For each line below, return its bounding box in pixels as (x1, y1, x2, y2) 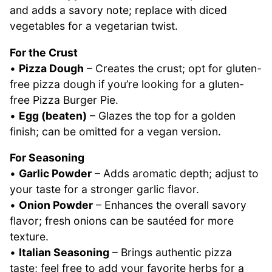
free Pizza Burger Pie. (10, 93, 118, 106)
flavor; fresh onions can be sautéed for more (10, 214, 234, 228)
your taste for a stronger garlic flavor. (10, 183, 199, 196)
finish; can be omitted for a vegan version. (10, 124, 221, 138)
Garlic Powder (19, 167, 92, 180)
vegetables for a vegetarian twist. (10, 19, 178, 33)
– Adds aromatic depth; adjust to (92, 167, 259, 180)
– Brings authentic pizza (109, 246, 232, 259)
